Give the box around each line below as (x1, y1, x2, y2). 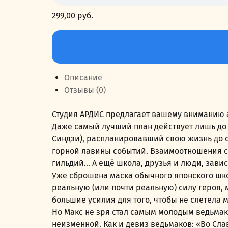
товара (52, 43, 79, 53)
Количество (52, 31, 97, 41)
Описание (64, 72, 102, 82)
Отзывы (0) (64, 84, 106, 95)
